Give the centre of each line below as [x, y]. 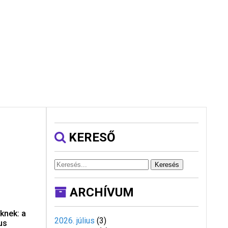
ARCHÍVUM [100, 192]
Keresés [167, 165]
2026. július [74, 221]
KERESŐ [90, 137]
